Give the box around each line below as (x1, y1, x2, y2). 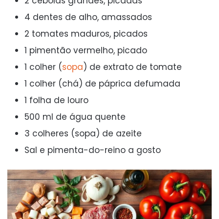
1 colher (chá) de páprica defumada (24, 78, 180, 90)
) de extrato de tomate (83, 61, 182, 73)
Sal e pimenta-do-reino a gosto (24, 144, 161, 156)
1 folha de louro (24, 94, 88, 107)
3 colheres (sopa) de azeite (24, 128, 142, 140)
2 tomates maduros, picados (24, 28, 148, 40)
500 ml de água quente (24, 111, 126, 123)
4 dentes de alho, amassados (24, 11, 152, 23)
